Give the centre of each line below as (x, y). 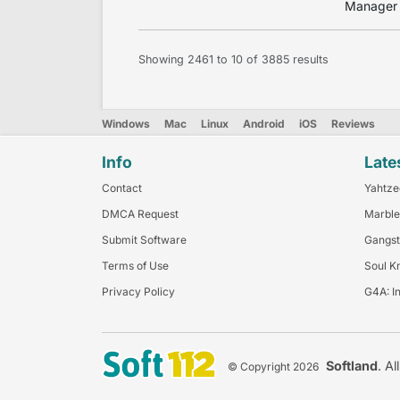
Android (264, 123)
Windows (126, 123)
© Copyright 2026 (273, 366)
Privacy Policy (138, 291)
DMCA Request (140, 213)
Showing (163, 60)
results (309, 60)
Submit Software (144, 239)
